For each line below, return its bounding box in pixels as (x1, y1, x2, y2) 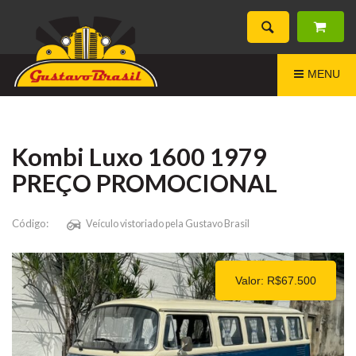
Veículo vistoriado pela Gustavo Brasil (86, 218, 250, 230)
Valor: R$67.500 (235, 274, 316, 287)
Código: (12, 217, 48, 230)
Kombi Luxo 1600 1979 (12, 142, 267, 172)
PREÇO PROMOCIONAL (12, 168, 277, 198)
